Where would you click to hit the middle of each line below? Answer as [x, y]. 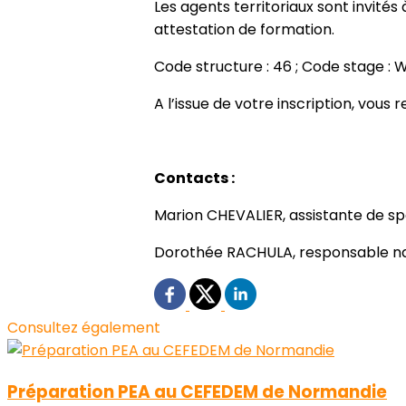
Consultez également [84, 328]
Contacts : [194, 179]
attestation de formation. [244, 30]
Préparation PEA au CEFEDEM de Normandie [197, 391]
